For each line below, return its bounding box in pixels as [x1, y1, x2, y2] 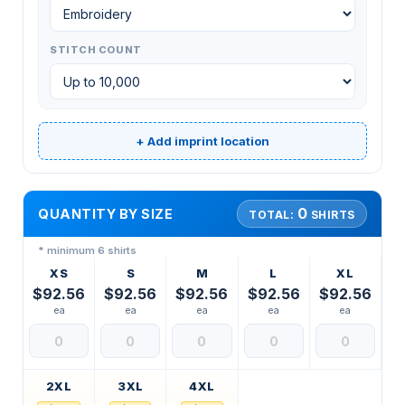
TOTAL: [249, 208, 297, 222]
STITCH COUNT [50, 43, 142, 57]
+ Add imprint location [136, 133, 269, 148]
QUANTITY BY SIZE [38, 206, 174, 222]
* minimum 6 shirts [38, 244, 137, 258]
